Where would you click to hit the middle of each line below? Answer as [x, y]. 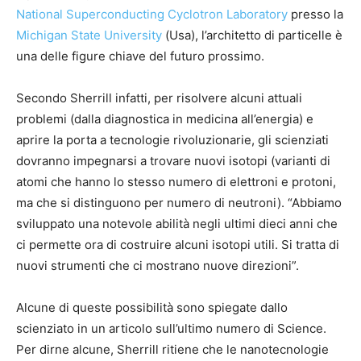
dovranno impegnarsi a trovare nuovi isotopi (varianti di [173, 161]
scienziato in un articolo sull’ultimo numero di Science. [171, 329]
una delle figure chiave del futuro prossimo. [140, 56]
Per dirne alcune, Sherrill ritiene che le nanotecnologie [172, 350]
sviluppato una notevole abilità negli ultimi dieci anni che [177, 224]
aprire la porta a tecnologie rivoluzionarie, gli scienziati [172, 140]
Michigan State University [89, 35]
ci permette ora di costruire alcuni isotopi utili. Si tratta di [178, 245]
